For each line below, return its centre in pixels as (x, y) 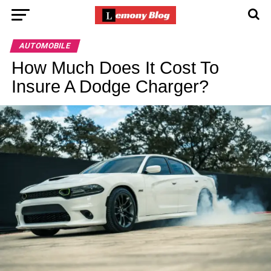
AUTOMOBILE (45, 46)
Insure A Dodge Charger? (110, 87)
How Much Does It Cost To (115, 68)
